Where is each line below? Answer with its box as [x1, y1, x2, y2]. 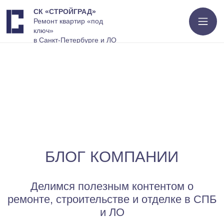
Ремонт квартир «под [23, 12, 74, 18]
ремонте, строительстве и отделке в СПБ [5, 137, 155, 147]
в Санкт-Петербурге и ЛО [23, 25, 83, 31]
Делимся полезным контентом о [21, 128, 138, 138]
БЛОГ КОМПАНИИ [32, 105, 128, 118]
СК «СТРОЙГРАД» [23, 5, 69, 11]
